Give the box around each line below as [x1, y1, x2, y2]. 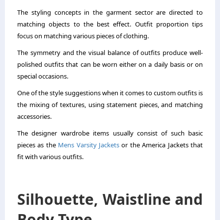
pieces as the [17, 140, 58, 149]
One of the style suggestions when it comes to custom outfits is [17, 88, 203, 97]
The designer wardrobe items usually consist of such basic [17, 128, 203, 137]
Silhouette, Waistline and [17, 189, 203, 209]
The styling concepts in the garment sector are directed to [17, 7, 203, 17]
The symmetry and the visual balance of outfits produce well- [17, 48, 203, 57]
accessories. [17, 111, 52, 121]
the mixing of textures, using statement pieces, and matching [17, 100, 203, 109]
